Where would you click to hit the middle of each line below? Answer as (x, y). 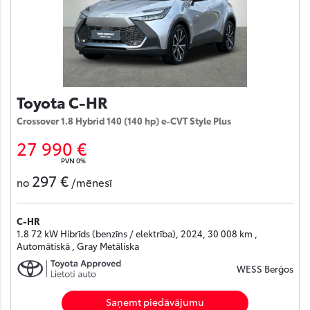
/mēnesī (92, 182)
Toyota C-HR (62, 101)
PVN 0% (73, 160)
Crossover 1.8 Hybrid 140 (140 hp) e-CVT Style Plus (124, 120)
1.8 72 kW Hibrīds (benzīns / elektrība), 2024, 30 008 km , (137, 233)
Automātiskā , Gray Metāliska (78, 245)
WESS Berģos (265, 268)
